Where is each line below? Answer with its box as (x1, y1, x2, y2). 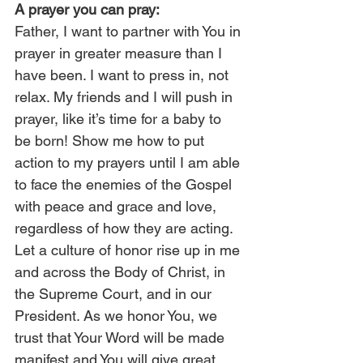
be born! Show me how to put (15, 132, 208, 149)
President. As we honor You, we (15, 307, 221, 324)
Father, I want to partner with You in (15, 23, 245, 40)
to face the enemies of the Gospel (15, 176, 236, 193)
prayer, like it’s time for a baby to (15, 110, 225, 127)
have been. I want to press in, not (15, 66, 233, 83)
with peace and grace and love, (15, 198, 220, 215)
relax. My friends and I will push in (15, 88, 237, 105)
